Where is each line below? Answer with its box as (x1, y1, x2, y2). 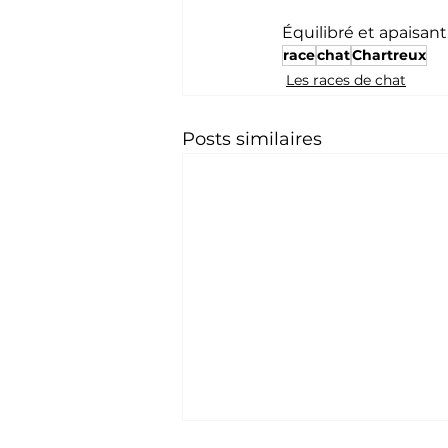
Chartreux (352, 45, 426, 64)
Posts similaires (182, 127, 322, 150)
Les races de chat (286, 70, 406, 89)
